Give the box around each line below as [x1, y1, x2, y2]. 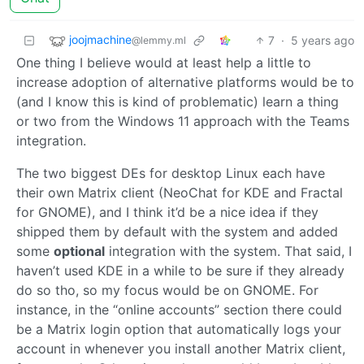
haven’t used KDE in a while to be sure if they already [16, 262, 344, 279]
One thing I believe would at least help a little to [16, 54, 311, 71]
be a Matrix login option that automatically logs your [16, 321, 341, 337]
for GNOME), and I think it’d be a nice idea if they [16, 204, 318, 220]
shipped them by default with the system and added [16, 223, 338, 240]
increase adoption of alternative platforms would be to [16, 74, 354, 90]
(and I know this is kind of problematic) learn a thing [16, 93, 339, 110]
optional [54, 243, 105, 259]
